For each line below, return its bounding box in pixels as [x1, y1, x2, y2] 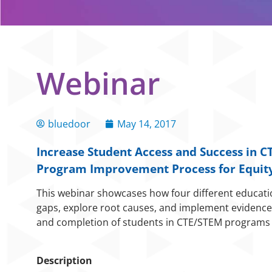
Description [36, 253, 92, 267]
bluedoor [48, 117, 90, 131]
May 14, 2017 [117, 117, 176, 131]
